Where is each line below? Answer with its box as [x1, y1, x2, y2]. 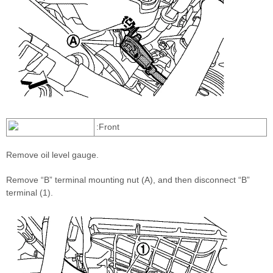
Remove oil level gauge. [6, 150, 99, 160]
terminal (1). [6, 188, 53, 198]
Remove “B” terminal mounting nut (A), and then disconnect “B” [6, 175, 250, 185]
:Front [96, 122, 119, 132]
